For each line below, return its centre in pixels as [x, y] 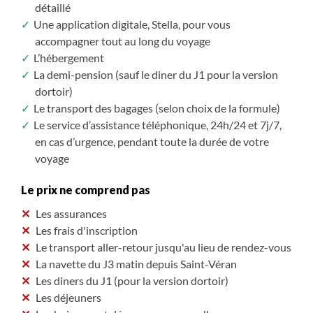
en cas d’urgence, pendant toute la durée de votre [152, 141]
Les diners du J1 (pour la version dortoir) [132, 280]
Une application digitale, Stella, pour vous [132, 24]
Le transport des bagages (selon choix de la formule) [157, 108]
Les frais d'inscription [87, 230]
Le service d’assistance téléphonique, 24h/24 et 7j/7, [158, 124]
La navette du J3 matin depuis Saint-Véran [136, 263]
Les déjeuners [68, 297]
